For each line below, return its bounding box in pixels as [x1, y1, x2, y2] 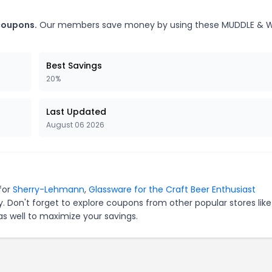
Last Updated [46, 106, 106, 118]
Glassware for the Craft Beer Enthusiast [89, 183, 256, 195]
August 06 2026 [46, 120, 104, 130]
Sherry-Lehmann [13, 183, 84, 195]
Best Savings [46, 59, 102, 72]
